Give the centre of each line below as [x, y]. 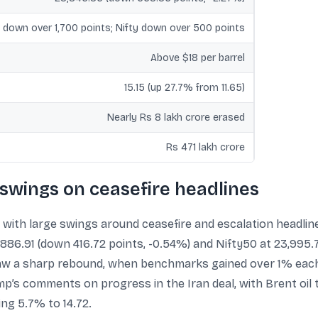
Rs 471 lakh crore [205, 147]
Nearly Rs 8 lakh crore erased [176, 117]
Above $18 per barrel [198, 58]
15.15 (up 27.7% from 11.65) [185, 88]
